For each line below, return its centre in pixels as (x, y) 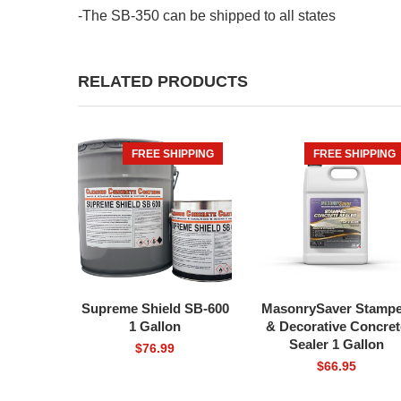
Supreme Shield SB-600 (155, 309)
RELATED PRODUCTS (163, 81)
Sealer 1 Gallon (336, 345)
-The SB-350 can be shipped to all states (207, 15)
